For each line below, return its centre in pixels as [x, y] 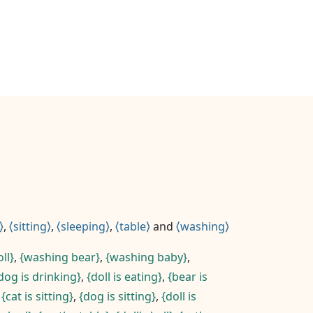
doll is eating [124, 277]
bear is [190, 277]
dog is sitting [117, 296]
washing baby [146, 257]
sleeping [83, 226]
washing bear [60, 257]
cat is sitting [37, 296]
